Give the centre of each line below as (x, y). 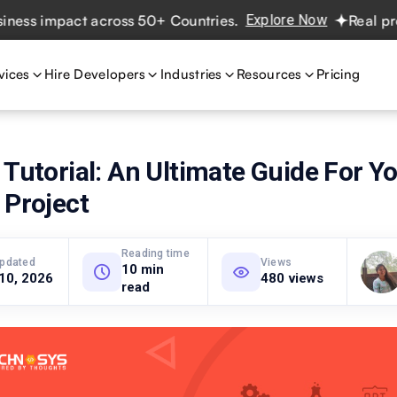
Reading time (156, 253)
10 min (143, 269)
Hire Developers (95, 74)
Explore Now (242, 20)
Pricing (339, 74)
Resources (269, 74)
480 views (292, 278)
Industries (191, 74)
